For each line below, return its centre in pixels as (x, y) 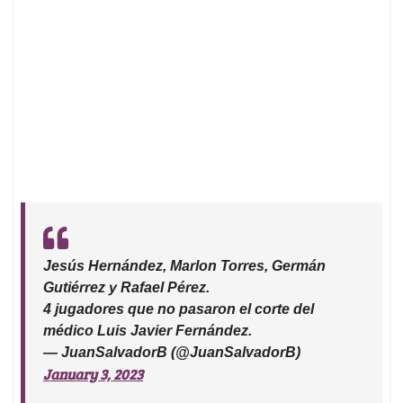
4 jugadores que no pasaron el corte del (179, 309)
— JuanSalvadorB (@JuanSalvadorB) (172, 353)
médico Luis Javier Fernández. (148, 331)
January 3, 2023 (93, 374)
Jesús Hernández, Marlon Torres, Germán (184, 266)
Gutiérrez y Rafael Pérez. (126, 288)
